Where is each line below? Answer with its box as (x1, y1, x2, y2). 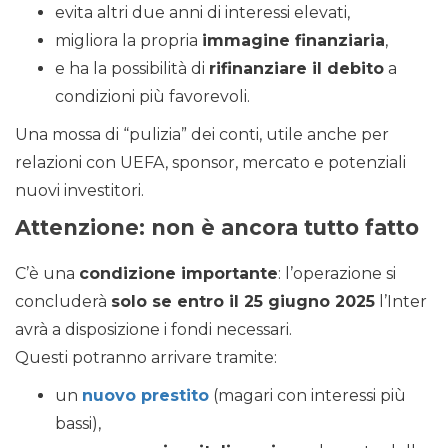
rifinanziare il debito (209, 59, 384, 79)
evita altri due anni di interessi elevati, (55, 3, 350, 23)
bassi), (55, 414, 101, 434)
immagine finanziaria (202, 31, 385, 51)
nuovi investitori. (15, 181, 144, 201)
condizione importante (79, 264, 278, 284)
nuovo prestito (82, 386, 209, 406)
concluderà (15, 292, 111, 312)
